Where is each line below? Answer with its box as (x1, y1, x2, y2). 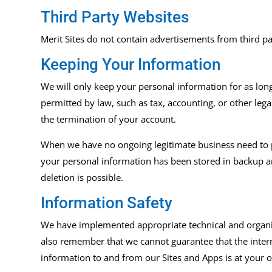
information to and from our (41, 251, 163, 264)
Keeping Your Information (41, 55, 221, 74)
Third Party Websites (41, 8, 189, 27)
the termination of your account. (41, 113, 177, 126)
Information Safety (41, 194, 173, 212)
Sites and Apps (162, 251, 223, 264)
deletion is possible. (41, 171, 124, 184)
